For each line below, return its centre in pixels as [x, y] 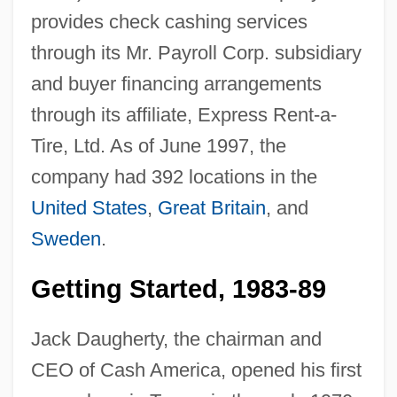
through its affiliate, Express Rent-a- [183, 114]
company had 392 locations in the [174, 176]
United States [89, 207]
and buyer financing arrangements [176, 83]
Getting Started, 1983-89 [178, 288]
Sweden [66, 238]
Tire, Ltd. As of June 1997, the [158, 145]
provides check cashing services [169, 21]
